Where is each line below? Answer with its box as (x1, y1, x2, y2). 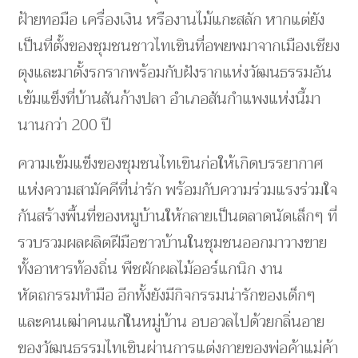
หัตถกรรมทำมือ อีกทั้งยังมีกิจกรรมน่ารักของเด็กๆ (18, 281, 316, 310)
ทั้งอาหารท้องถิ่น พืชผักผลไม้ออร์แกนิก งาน (18, 255, 284, 284)
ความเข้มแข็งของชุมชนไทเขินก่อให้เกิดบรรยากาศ (18, 149, 324, 178)
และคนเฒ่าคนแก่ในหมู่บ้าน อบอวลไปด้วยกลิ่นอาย (18, 308, 325, 336)
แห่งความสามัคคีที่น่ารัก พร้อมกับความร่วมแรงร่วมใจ (18, 176, 338, 205)
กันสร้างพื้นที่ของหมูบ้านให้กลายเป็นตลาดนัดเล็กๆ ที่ (18, 202, 338, 231)
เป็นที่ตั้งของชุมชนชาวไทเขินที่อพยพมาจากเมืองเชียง (18, 32, 340, 61)
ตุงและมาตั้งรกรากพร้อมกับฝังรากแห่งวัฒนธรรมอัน (18, 58, 332, 87)
